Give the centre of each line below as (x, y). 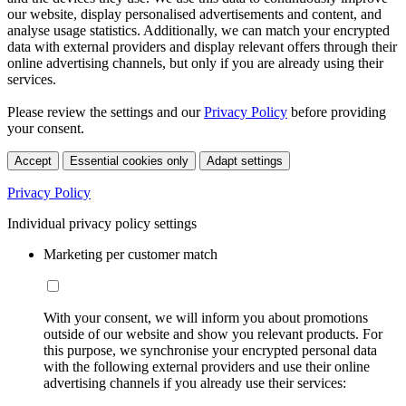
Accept (33, 160)
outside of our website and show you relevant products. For (213, 333)
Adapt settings (245, 160)
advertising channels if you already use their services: (195, 382)
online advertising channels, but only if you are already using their (195, 63)
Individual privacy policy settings (102, 223)
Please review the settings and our (106, 111)
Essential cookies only (129, 160)
